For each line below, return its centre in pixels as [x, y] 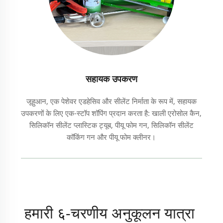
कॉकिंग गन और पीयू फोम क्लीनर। [111, 137]
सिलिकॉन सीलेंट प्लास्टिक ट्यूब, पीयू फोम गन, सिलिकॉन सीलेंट [111, 125]
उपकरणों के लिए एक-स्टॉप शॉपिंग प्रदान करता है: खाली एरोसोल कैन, [111, 113]
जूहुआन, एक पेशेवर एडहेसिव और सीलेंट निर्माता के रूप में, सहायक [111, 101]
